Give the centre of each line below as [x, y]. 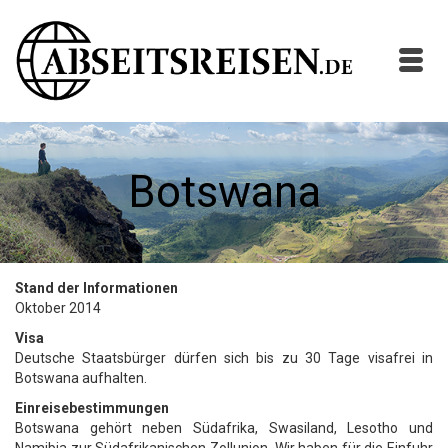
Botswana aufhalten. [81, 378]
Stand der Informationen [96, 288]
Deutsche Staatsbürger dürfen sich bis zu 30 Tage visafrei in [224, 358]
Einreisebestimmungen [92, 408]
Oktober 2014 [58, 308]
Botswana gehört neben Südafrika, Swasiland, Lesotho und [224, 428]
